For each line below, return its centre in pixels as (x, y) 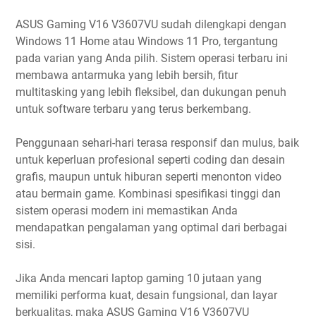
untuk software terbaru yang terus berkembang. (133, 109)
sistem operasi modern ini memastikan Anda (127, 210)
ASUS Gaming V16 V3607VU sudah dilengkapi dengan (151, 24)
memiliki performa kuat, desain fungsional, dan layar (146, 295)
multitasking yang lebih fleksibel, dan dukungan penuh (151, 92)
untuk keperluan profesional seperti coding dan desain (150, 159)
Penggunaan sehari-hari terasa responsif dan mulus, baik (157, 142)
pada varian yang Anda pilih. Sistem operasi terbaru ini (152, 58)
